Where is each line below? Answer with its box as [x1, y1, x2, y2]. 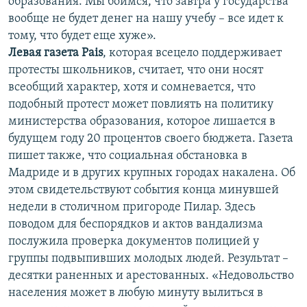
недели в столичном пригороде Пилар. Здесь [8, 201, 256, 214]
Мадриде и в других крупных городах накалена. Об [8, 167, 295, 180]
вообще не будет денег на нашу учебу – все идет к [8, 12, 284, 26]
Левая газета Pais [8, 47, 103, 60]
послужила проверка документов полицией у [8, 235, 259, 249]
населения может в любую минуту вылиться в [8, 286, 263, 300]
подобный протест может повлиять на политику [8, 98, 273, 112]
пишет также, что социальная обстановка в [8, 149, 247, 163]
